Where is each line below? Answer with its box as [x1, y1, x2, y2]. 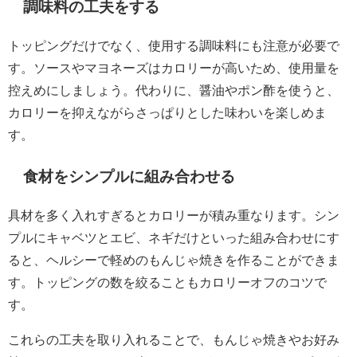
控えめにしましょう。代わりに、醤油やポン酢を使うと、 [8, 83, 339, 96]
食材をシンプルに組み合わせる [23, 168, 236, 184]
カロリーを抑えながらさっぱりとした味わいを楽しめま [8, 105, 327, 119]
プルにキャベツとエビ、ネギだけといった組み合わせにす [8, 231, 339, 245]
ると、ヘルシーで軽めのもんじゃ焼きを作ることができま [8, 253, 339, 267]
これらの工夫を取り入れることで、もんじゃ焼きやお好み [8, 333, 339, 347]
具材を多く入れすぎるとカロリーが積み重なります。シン [8, 209, 339, 222]
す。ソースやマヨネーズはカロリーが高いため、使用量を [8, 61, 339, 74]
